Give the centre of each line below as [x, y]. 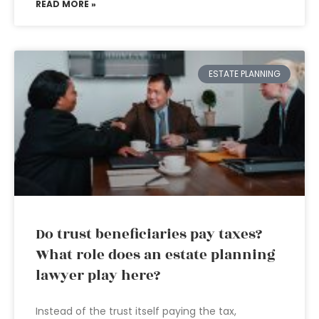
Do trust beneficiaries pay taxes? [149, 234]
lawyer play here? [98, 276]
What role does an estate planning [156, 255]
